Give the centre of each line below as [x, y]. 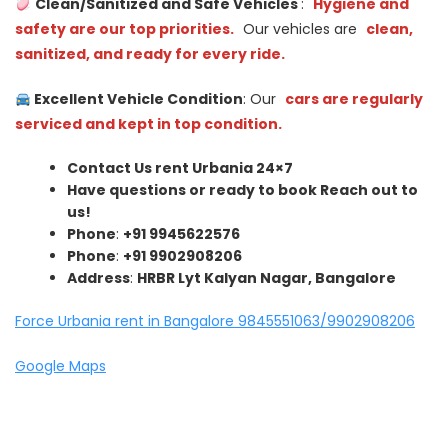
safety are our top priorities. [124, 29]
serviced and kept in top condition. [148, 124]
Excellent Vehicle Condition [136, 99]
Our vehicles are [300, 29]
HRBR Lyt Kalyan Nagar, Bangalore [267, 278]
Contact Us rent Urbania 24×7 [180, 168]
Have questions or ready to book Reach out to [243, 190]
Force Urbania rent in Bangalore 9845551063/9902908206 [215, 321]
